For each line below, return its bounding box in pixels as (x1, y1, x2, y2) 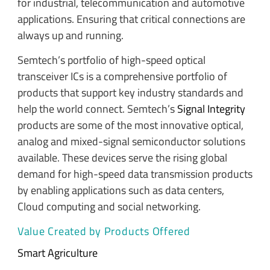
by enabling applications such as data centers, (17, 182, 224, 199)
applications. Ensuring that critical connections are (17, 10, 245, 27)
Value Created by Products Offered (17, 223, 190, 240)
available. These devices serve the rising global (17, 149, 227, 166)
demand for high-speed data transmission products (17, 166, 253, 183)
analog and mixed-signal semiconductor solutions (17, 133, 245, 150)
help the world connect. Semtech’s (17, 101, 177, 118)
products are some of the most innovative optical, (17, 117, 243, 134)
